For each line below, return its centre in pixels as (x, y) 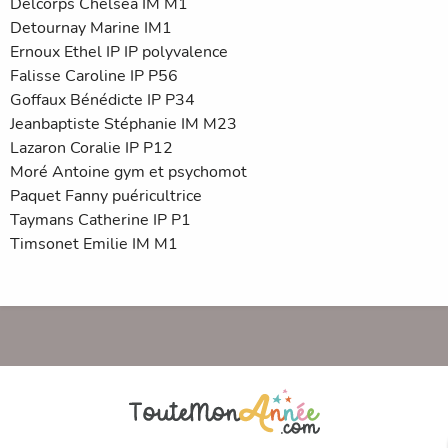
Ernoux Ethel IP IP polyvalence (119, 52)
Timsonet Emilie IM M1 (94, 244)
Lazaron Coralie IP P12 (91, 148)
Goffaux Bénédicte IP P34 (102, 100)
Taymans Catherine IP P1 (100, 220)
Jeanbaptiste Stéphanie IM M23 (123, 124)
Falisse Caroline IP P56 (94, 76)
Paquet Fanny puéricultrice (106, 196)
